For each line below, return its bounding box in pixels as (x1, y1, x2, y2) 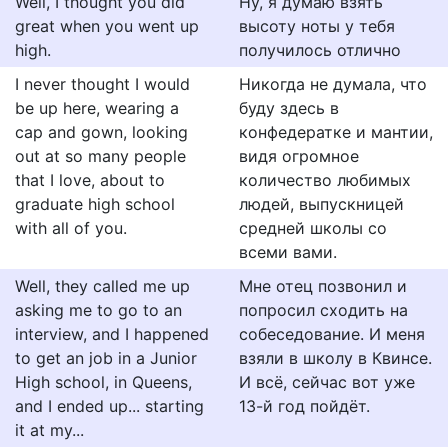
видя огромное (239, 146, 359, 166)
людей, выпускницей (239, 194, 404, 214)
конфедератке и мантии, (239, 122, 433, 142)
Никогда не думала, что (239, 74, 427, 94)
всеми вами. (239, 242, 337, 262)
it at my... (15, 420, 84, 440)
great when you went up (15, 16, 199, 36)
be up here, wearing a (15, 98, 179, 118)
